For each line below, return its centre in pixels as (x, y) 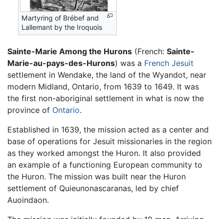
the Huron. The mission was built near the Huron (97, 177)
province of (30, 110)
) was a (130, 63)
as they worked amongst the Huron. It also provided (104, 153)
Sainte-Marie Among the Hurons (70, 52)
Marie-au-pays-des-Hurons (61, 63)
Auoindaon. (28, 200)
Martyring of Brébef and (60, 18)
